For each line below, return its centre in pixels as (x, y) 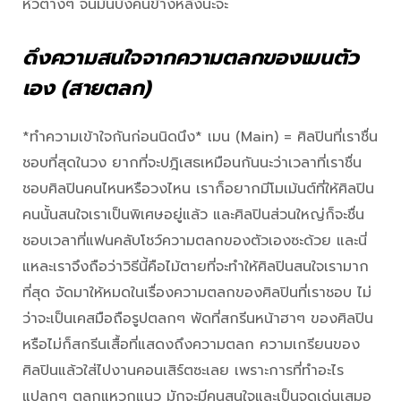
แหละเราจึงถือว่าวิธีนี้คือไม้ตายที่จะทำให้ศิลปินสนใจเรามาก (196, 266)
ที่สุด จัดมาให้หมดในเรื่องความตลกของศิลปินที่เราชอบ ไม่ (197, 292)
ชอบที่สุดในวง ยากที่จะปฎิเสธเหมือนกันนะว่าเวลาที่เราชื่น (192, 162)
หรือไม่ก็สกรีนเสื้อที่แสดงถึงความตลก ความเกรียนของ (191, 344)
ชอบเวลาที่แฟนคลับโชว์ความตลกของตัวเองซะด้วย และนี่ (195, 240)
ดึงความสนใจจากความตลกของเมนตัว (191, 57)
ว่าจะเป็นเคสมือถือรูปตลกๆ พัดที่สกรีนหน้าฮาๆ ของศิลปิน (198, 318)
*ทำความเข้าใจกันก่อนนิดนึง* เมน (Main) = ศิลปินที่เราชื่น (200, 137)
